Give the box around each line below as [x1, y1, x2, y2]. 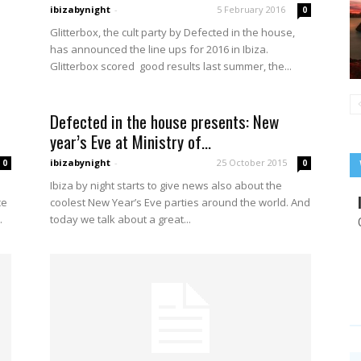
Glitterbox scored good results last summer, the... [50, 58, 292, 73]
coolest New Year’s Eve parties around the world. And [50, 194, 310, 210]
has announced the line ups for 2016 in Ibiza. [50, 41, 268, 56]
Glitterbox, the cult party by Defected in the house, [50, 24, 295, 39]
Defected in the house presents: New [50, 108, 279, 134]
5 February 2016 [217, 2, 285, 15]
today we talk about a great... [50, 211, 191, 226]
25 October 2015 [217, 156, 287, 168]
